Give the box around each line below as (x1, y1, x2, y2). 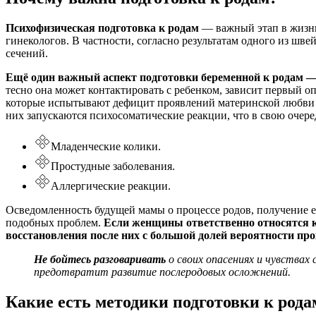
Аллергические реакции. (51, 179, 171, 192)
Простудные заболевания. (51, 159, 175, 172)
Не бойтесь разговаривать (34, 253, 166, 265)
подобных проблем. (6, 216, 104, 229)
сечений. (6, 47, 48, 59)
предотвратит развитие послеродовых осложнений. (34, 265, 291, 278)
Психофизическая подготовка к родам (6, 21, 199, 34)
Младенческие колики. (51, 140, 161, 152)
